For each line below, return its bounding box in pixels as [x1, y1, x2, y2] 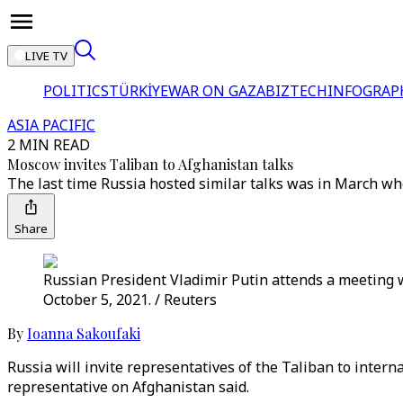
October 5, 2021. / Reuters [43, 290, 217, 309]
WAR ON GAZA [168, 81, 265, 101]
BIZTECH [265, 81, 327, 101]
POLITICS [43, 81, 109, 101]
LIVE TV [25, 48, 67, 64]
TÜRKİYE [109, 81, 168, 101]
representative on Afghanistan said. [7, 377, 249, 397]
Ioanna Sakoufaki [27, 324, 140, 343]
